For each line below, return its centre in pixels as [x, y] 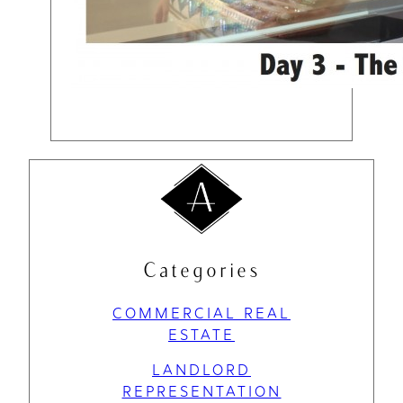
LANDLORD [201, 369]
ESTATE [201, 335]
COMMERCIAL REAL [201, 313]
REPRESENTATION [201, 391]
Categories [201, 269]
